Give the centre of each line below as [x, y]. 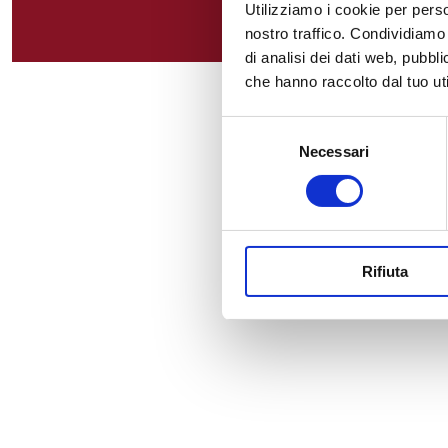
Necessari [334, 151]
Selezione [253, 128]
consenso [253, 176]
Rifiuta [384, 271]
